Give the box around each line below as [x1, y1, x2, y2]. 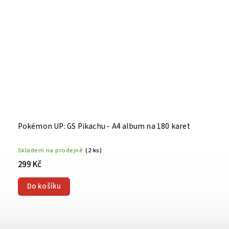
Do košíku [27, 180, 61, 192]
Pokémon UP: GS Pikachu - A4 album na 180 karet [17, 120, 190, 132]
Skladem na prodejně [17, 145, 83, 155]
